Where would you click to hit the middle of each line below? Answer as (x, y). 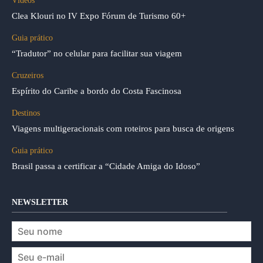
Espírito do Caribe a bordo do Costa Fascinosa (97, 91)
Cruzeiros (28, 75)
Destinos (26, 113)
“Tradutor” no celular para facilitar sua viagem (97, 53)
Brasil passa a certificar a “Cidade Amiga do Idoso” (106, 166)
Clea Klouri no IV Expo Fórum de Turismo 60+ (99, 16)
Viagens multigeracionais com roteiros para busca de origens (123, 128)
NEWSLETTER (40, 202)
